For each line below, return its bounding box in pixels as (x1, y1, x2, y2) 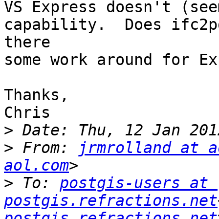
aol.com (4, 156, 69, 175)
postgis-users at (60, 174, 208, 192)
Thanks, (4, 86, 69, 104)
